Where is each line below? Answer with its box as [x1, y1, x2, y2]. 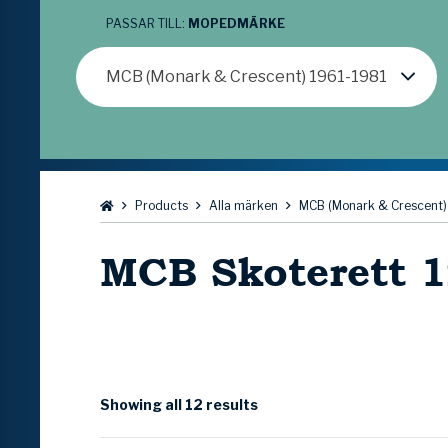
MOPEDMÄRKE [188, 16, 285, 32]
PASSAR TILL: [106, 16, 188, 32]
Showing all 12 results [100, 396, 258, 414]
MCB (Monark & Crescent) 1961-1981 [106, 67, 387, 87]
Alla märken [209, 198, 278, 214]
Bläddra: [100, 195, 161, 215]
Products [135, 198, 188, 214]
